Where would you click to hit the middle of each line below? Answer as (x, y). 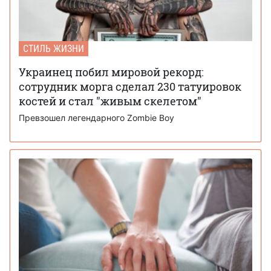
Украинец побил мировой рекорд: (111, 72)
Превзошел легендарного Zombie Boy (96, 118)
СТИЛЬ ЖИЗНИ (54, 49)
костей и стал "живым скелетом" (110, 101)
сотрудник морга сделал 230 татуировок (130, 87)
